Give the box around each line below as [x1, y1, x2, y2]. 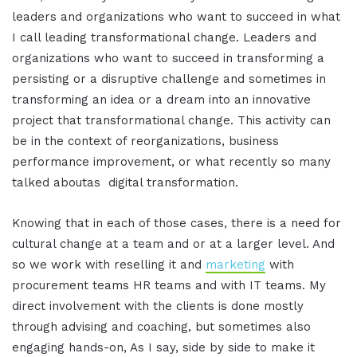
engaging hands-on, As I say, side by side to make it [12, 340, 315, 355]
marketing [206, 257, 265, 273]
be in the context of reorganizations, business [12, 134, 279, 149]
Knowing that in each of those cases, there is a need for [12, 216, 341, 231]
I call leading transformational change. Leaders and [12, 30, 316, 45]
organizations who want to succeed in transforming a [12, 51, 324, 66]
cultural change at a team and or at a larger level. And [12, 237, 335, 252]
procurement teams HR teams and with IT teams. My [12, 278, 326, 293]
